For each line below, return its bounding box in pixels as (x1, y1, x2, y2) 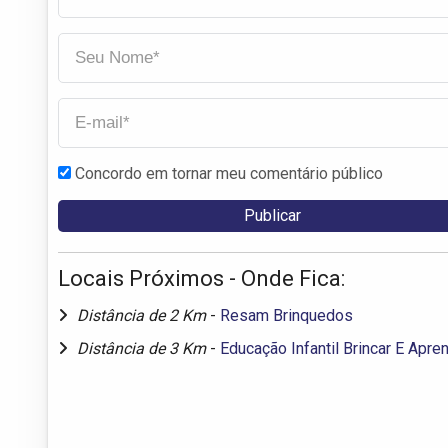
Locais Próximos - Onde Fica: (58, 265, 345, 291)
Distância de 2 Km (77, 305, 210, 325)
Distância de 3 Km (77, 338, 210, 358)
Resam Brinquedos (220, 305, 353, 325)
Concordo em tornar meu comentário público (75, 163, 383, 183)
